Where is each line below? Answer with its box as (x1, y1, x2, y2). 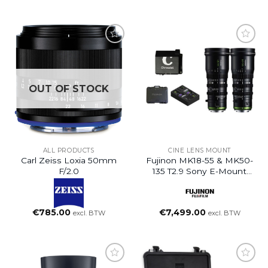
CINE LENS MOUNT (168, 146, 231, 154)
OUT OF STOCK (28, 83, 109, 95)
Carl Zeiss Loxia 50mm (20, 156, 117, 165)
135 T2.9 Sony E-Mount (153, 166, 246, 176)
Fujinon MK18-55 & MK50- (146, 156, 253, 165)
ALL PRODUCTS (42, 146, 95, 154)
